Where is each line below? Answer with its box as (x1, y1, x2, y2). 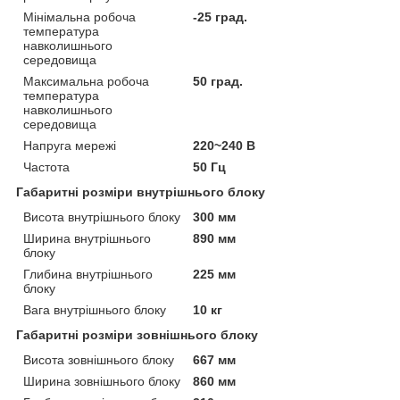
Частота (23, 159, 70, 174)
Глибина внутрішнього (23, 266, 153, 281)
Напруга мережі (23, 137, 116, 153)
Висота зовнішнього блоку (23, 352, 174, 367)
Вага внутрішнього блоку (23, 302, 166, 317)
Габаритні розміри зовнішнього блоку (16, 327, 258, 342)
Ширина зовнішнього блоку (23, 373, 180, 388)
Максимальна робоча (23, 73, 149, 88)
